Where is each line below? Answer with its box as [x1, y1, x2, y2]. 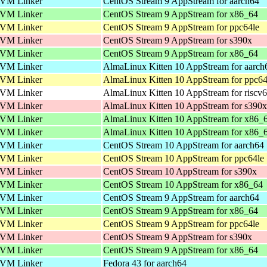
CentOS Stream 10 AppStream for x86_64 [103, 179, 263, 190]
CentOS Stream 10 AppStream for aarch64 [103, 139, 264, 150]
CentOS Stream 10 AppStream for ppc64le [103, 153, 264, 163]
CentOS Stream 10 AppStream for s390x [103, 166, 257, 176]
